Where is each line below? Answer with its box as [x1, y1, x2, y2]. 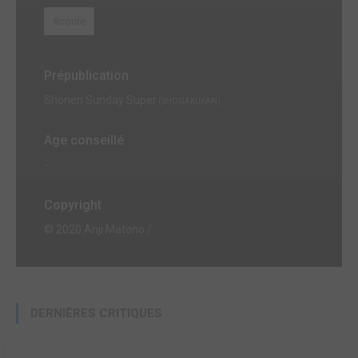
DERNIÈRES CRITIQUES [30, 305, 162, 320]
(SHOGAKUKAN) [157, 96, 221, 105]
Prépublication [44, 67, 129, 83]
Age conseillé [44, 132, 124, 148]
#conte [53, 14, 86, 27]
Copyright [44, 197, 101, 213]
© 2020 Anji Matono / [44, 222, 152, 236]
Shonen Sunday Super [44, 93, 157, 106]
